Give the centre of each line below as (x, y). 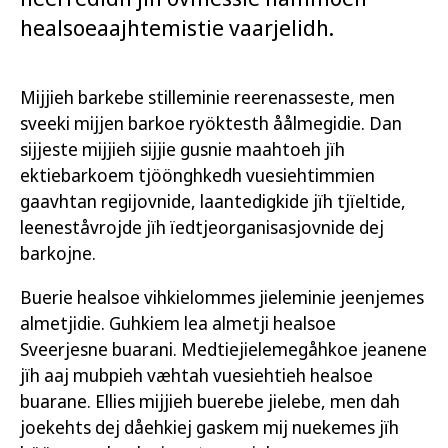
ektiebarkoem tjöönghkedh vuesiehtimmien (197, 175)
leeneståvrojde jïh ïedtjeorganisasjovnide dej (202, 227)
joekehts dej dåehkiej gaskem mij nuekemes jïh (209, 427)
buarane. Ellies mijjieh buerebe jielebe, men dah (210, 401)
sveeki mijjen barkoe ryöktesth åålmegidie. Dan (211, 123)
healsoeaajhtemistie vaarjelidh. (177, 27)
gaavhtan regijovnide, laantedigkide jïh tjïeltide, (213, 201)
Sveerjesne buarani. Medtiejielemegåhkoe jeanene (223, 349)
